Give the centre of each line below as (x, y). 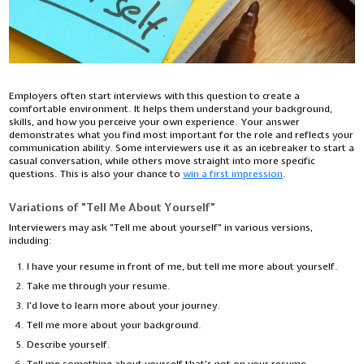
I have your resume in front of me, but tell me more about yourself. (183, 266)
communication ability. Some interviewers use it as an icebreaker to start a (182, 147)
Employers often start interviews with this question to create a (155, 95)
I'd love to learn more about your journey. (124, 305)
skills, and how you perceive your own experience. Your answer (155, 121)
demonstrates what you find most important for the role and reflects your (182, 134)
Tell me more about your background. (115, 325)
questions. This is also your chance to (96, 173)
